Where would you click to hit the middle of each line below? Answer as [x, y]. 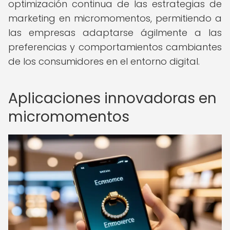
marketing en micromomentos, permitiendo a [115, 18]
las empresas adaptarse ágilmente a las [115, 33]
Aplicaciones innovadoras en [112, 98]
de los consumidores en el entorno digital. [104, 61]
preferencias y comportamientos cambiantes [115, 47]
